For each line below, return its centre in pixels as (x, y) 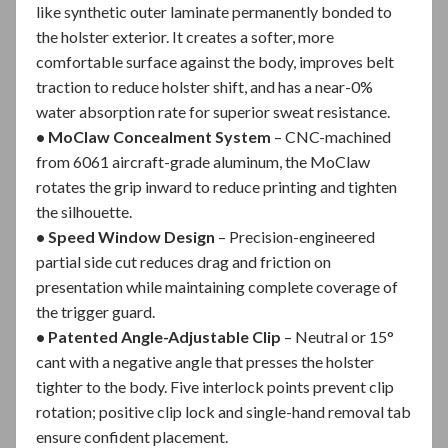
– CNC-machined (332, 136)
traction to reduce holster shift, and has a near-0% (204, 86)
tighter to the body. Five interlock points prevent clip (215, 386)
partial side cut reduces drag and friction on (183, 261)
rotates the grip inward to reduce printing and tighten (216, 186)
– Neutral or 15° (339, 336)
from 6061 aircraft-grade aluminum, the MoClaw (203, 161)
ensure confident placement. (132, 436)
